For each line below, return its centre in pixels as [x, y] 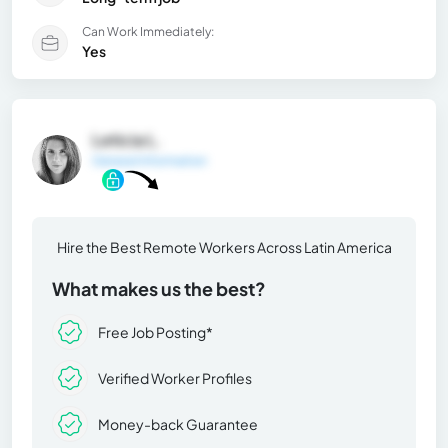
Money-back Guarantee [178, 423]
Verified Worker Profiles [175, 377]
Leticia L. [127, 139]
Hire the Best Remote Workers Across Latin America [224, 247]
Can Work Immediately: [148, 31]
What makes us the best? [159, 289]
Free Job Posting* [155, 331]
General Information [149, 160]
